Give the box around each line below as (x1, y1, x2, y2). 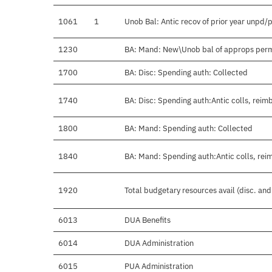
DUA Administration (124, 238, 194, 249)
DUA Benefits (124, 215, 171, 226)
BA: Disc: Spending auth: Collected (124, 67, 248, 78)
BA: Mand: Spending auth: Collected (124, 123, 253, 134)
